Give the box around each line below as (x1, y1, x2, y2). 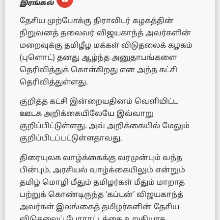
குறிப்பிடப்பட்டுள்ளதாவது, (20, 134, 122, 144)
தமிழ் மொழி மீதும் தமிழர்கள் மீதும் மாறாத (20, 178, 185, 188)
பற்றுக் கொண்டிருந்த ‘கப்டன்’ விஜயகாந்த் (20, 190, 183, 200)
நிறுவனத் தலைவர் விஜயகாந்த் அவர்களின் (20, 29, 191, 38)
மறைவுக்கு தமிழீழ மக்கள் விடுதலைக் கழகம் (20, 41, 192, 51)
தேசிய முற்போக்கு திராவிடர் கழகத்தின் (20, 17, 174, 26)
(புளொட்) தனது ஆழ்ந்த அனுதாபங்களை (20, 54, 177, 63)
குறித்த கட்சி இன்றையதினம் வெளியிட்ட (20, 97, 178, 107)
